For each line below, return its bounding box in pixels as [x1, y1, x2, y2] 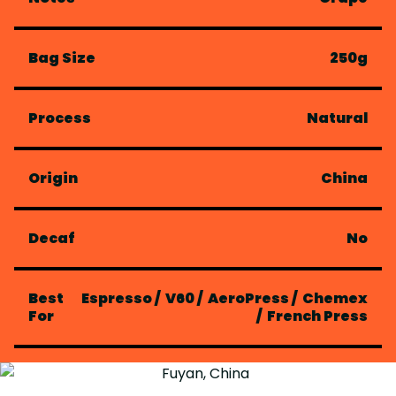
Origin [28, 168, 78, 188]
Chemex [302, 288, 368, 308]
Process [28, 108, 91, 128]
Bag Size [28, 48, 95, 68]
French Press [267, 306, 368, 326]
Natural [307, 108, 368, 128]
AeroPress [208, 288, 289, 308]
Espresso [81, 288, 152, 308]
